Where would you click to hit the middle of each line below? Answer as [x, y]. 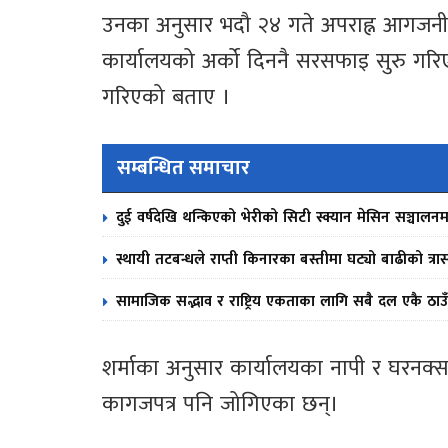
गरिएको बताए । [166, 98]
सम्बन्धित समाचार [183, 167]
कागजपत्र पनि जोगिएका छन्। [220, 404]
